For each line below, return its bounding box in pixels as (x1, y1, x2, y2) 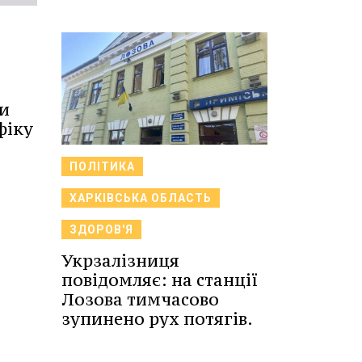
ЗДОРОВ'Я (69, 222, 133, 236)
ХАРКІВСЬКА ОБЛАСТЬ (69, 191, 212, 204)
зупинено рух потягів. (61, 307, 253, 330)
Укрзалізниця (61, 249, 179, 271)
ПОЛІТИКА (69, 159, 135, 173)
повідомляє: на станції (61, 268, 258, 291)
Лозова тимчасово (61, 288, 219, 310)
